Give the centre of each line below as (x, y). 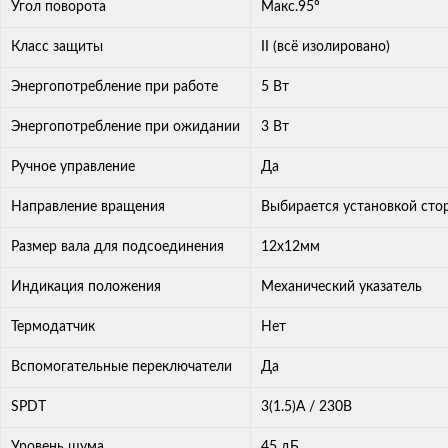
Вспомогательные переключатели (121, 367)
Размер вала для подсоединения (117, 247)
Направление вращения (88, 207)
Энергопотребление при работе (114, 87)
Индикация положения (86, 287)
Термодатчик (53, 327)
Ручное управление (73, 167)
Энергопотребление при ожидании (125, 127)
